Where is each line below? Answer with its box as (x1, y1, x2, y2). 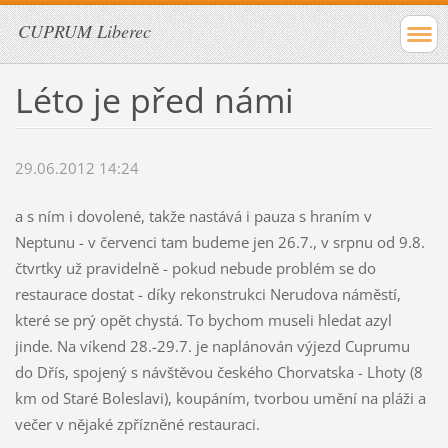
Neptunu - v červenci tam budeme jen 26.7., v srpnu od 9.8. (14, 232, 425, 253)
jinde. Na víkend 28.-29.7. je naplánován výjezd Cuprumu (14, 336, 410, 357)
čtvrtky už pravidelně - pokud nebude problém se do (14, 258, 376, 279)
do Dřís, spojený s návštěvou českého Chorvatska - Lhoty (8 (14, 362, 423, 383)
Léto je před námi (14, 76, 294, 123)
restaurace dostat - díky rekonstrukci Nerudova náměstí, (14, 284, 401, 305)
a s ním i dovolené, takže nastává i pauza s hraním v (14, 206, 372, 227)
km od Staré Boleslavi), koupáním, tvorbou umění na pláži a (14, 388, 426, 409)
